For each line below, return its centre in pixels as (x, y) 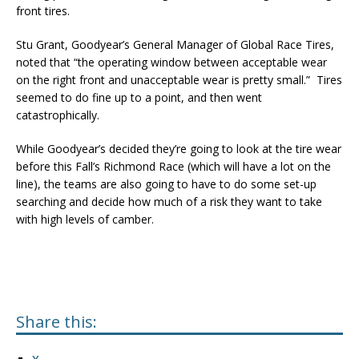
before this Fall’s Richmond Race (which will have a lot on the (173, 166)
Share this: (56, 321)
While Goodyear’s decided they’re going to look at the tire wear (179, 148)
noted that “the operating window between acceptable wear (171, 62)
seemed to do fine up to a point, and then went (139, 97)
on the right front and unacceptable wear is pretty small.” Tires (179, 79)
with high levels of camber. (85, 219)
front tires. (43, 10)
